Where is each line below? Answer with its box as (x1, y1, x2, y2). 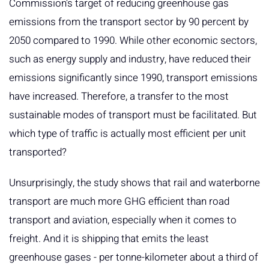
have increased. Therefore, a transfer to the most (9, 89, 229, 104)
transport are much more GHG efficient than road (9, 194, 229, 210)
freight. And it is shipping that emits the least (9, 231, 209, 247)
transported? (9, 145, 67, 160)
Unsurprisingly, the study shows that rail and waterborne (9, 175, 260, 191)
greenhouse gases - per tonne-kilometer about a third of (9, 250, 258, 265)
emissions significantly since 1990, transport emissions (9, 70, 258, 86)
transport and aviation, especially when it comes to (9, 213, 237, 228)
